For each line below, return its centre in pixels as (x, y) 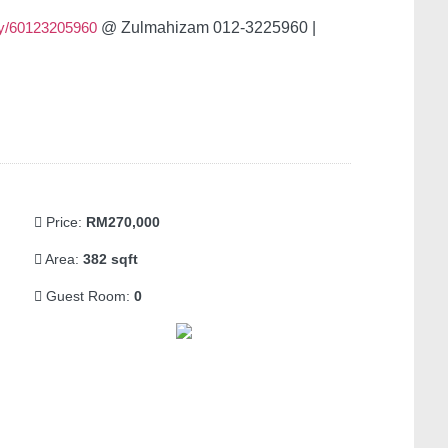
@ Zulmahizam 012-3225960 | (206, 27)
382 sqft (110, 259)
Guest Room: (88, 296)
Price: (64, 222)
